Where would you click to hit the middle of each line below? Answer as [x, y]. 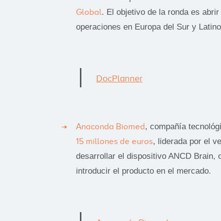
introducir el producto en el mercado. [144, 171]
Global [89, 12]
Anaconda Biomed [110, 126]
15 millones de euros [114, 141]
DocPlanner [119, 78]
